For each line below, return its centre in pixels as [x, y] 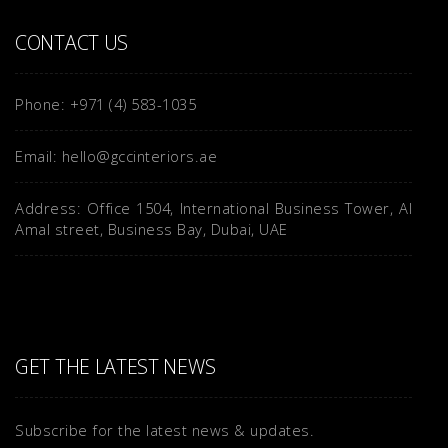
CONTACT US [71, 42]
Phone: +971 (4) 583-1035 [105, 103]
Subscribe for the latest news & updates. [164, 429]
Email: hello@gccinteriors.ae [116, 155]
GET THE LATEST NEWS [115, 366]
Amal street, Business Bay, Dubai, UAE [151, 228]
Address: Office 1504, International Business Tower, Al [214, 207]
